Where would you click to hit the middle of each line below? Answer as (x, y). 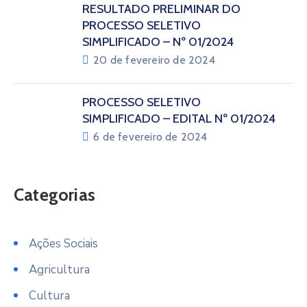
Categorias (54, 195)
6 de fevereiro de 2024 (150, 137)
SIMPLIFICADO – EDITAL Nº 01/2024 (179, 119)
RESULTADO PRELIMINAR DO (161, 9)
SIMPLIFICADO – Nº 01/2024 (158, 42)
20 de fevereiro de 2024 (154, 60)
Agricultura (59, 270)
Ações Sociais (63, 244)
